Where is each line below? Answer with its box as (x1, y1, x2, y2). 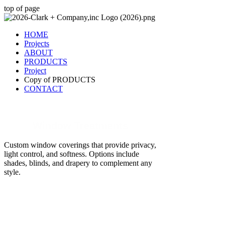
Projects (24, 39, 49, 48)
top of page (4, 4, 40, 13)
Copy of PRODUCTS (24, 75, 95, 84)
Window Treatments (33, 120, 128, 131)
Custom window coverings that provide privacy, (4, 141, 156, 150)
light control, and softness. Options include (4, 150, 139, 159)
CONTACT (24, 84, 63, 93)
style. (4, 168, 21, 177)
